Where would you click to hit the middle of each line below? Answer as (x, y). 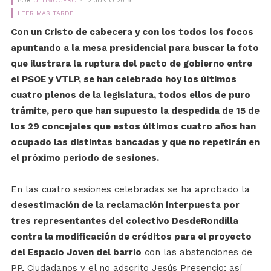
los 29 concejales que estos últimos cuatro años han (133, 126)
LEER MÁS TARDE (45, 13)
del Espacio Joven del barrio (76, 252)
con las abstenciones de (197, 252)
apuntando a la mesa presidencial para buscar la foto (135, 48)
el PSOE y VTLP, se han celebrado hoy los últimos (123, 79)
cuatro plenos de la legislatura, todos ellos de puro (130, 95)
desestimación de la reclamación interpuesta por (125, 205)
